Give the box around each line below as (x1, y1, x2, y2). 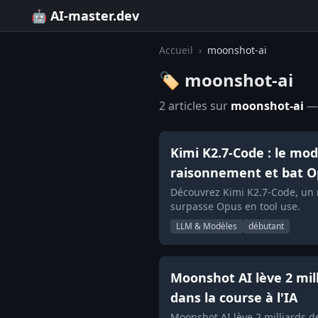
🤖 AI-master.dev (31, 7, 139, 24)
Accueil (159, 43, 193, 57)
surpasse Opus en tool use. (170, 199, 300, 213)
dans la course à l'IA (170, 289, 297, 306)
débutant (248, 220, 284, 232)
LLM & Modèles (176, 220, 237, 232)
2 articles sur (159, 98, 231, 114)
